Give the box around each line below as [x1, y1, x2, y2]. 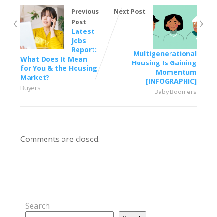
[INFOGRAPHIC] [145, 77, 197, 86]
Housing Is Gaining [131, 58, 197, 68]
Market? [20, 73, 50, 82]
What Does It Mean [20, 54, 88, 64]
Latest [71, 27, 95, 36]
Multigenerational [133, 49, 197, 59]
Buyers [20, 83, 41, 93]
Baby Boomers [154, 87, 197, 96]
